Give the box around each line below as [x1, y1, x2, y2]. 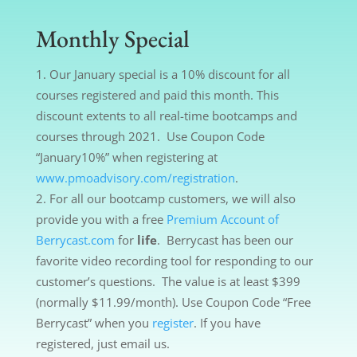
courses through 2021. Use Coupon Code [35, 127, 265, 144]
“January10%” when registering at [35, 148, 218, 165]
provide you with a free [35, 210, 167, 227]
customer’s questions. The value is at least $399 [35, 273, 300, 289]
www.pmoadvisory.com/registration [35, 169, 235, 186]
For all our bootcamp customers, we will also [49, 190, 296, 206]
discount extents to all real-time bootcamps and [35, 107, 297, 124]
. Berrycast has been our [156, 231, 293, 248]
